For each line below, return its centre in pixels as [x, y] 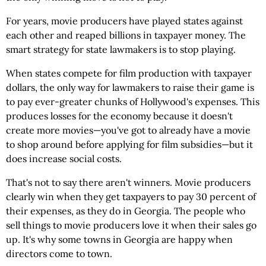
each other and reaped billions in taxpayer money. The [126, 35]
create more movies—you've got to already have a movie [128, 130]
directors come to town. [59, 254]
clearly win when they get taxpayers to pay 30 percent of [131, 197]
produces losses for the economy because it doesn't [119, 116]
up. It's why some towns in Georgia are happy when [119, 240]
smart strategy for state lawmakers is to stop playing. [121, 50]
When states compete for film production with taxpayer [129, 73]
